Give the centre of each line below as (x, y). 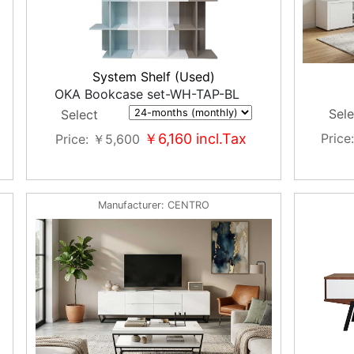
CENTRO (188, 205)
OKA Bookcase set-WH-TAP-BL (147, 94)
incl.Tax (220, 139)
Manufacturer (129, 205)
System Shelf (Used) (153, 77)
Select (80, 115)
